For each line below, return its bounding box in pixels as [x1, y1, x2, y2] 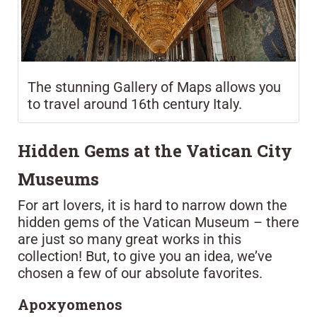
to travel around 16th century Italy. [28, 96, 242, 113]
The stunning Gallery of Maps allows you [28, 79, 281, 96]
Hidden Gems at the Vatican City [18, 139, 292, 163]
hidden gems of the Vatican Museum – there [18, 214, 299, 231]
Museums [18, 168, 99, 191]
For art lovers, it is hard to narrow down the [18, 197, 287, 214]
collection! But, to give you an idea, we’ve [18, 248, 272, 265]
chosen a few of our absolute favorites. [18, 265, 263, 282]
